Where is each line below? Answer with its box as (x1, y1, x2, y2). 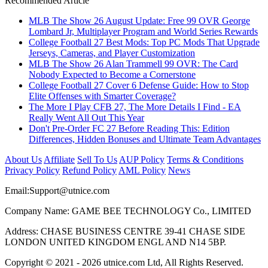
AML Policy (118, 165, 166, 175)
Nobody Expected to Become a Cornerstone (29, 69, 196, 80)
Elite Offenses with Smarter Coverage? (29, 90, 176, 101)
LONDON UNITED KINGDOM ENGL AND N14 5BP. (5, 236, 226, 247)
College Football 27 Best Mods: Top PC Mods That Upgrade (29, 36, 260, 47)
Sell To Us (77, 154, 117, 165)
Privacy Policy (5, 165, 60, 175)
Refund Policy (62, 165, 117, 175)
